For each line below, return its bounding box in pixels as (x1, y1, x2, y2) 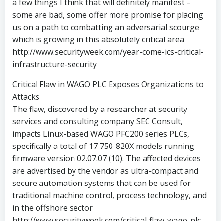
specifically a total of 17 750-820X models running (12, 140, 194, 151)
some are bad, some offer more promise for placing (12, 9, 203, 20)
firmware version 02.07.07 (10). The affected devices (12, 152, 201, 164)
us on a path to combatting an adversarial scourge (12, 21, 199, 33)
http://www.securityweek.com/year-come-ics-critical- (12, 46, 204, 57)
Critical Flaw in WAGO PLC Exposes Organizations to (12, 78, 204, 90)
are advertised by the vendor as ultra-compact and (12, 165, 198, 176)
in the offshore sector (12, 202, 93, 213)
